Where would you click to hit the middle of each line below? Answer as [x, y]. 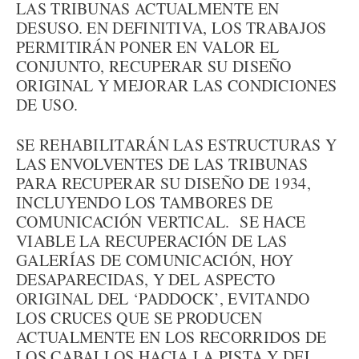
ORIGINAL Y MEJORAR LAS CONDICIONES [177, 85]
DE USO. [47, 105]
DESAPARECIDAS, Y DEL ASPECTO [146, 279]
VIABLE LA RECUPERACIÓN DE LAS [152, 241]
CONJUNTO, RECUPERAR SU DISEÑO [154, 66]
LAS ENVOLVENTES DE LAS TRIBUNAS [162, 164]
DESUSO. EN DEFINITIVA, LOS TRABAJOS [171, 28]
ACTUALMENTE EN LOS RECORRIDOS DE [171, 337]
